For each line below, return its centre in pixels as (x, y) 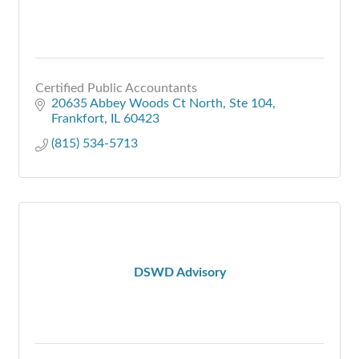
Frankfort (78, 118)
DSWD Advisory (179, 272)
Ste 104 (251, 103)
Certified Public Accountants (116, 88)
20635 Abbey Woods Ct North (137, 103)
